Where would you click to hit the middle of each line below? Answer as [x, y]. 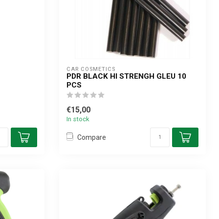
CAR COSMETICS [91, 69]
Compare [92, 137]
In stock [78, 119]
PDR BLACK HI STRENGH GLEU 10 [126, 76]
